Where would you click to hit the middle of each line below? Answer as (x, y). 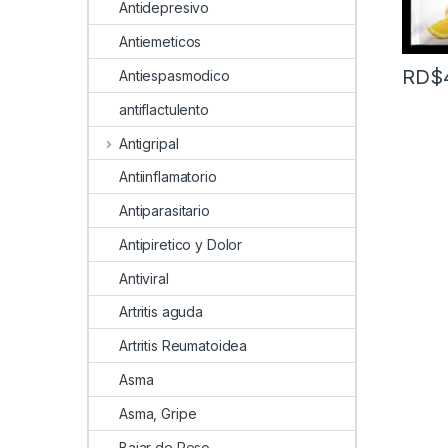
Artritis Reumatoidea (183, 346)
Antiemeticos (160, 42)
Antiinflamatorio (168, 177)
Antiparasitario (164, 211)
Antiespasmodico (174, 75)
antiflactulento (164, 109)
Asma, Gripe (158, 413)
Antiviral (144, 278)
